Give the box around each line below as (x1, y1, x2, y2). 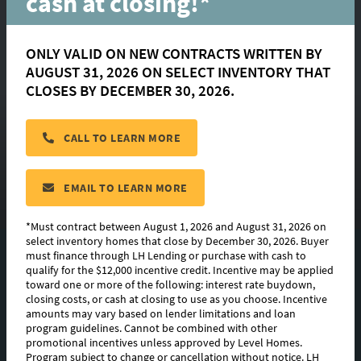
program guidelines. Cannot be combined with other (26, 320, 277, 335)
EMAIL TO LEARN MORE (60, 180, 188, 195)
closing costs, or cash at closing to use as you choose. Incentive (26, 291, 327, 306)
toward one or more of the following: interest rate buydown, (26, 276, 315, 292)
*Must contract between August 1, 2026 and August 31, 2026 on (26, 218, 326, 234)
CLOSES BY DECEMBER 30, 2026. (26, 80, 234, 100)
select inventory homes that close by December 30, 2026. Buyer (26, 233, 329, 248)
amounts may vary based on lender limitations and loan (26, 305, 296, 321)
